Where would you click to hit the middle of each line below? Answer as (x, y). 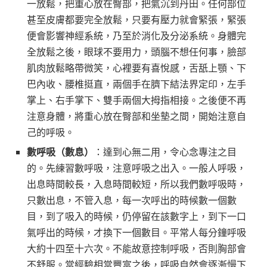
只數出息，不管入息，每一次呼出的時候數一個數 (132, 200)
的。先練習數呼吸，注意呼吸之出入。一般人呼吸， (136, 168)
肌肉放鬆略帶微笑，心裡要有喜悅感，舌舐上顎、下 (136, 68)
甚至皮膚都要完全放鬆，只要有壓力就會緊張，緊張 (136, 20)
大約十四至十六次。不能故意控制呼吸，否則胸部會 (136, 249)
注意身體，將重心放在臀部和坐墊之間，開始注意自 (136, 116)
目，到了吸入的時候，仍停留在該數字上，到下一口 (136, 216)
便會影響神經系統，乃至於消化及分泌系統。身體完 (136, 36)
